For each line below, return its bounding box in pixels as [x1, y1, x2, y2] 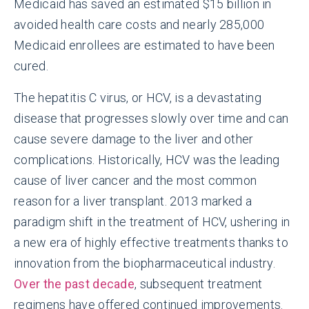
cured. [14, 58, 48, 73]
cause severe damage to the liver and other [14, 131, 254, 146]
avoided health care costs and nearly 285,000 [14, 17, 265, 32]
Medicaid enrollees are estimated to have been [14, 37, 275, 52]
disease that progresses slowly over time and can [14, 110, 289, 126]
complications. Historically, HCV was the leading [14, 152, 280, 167]
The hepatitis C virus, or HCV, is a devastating [14, 90, 262, 105]
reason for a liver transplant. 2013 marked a [14, 193, 252, 208]
